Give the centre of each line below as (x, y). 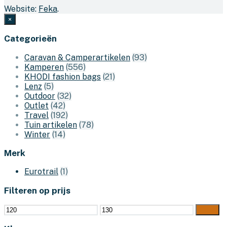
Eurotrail (41, 172)
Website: (21, 9)
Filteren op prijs (37, 190)
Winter (37, 134)
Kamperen (44, 67)
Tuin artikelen (51, 125)
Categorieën (30, 39)
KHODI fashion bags (63, 77)
